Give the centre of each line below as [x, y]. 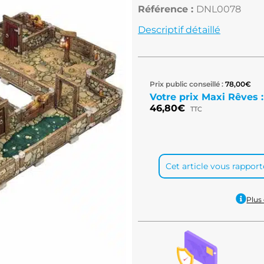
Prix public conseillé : [187, 84]
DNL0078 [219, 9]
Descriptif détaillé [179, 30]
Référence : [167, 9]
